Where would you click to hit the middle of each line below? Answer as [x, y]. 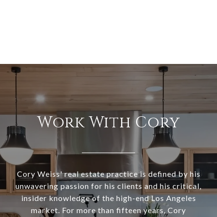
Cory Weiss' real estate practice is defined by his [108, 174]
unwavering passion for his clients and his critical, [108, 186]
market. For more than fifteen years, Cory [108, 210]
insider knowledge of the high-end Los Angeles [108, 198]
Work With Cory [108, 123]
